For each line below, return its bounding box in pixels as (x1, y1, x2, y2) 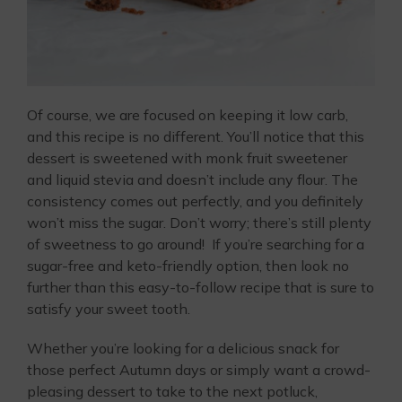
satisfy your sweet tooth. (27, 299, 190, 318)
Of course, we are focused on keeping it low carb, (27, 105, 348, 124)
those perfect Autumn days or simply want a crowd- (27, 360, 371, 379)
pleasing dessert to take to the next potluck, (27, 381, 318, 400)
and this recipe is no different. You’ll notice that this (27, 127, 364, 145)
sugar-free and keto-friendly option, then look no (27, 256, 349, 275)
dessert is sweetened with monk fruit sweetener (27, 148, 347, 167)
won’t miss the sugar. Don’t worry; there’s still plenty (27, 213, 371, 232)
